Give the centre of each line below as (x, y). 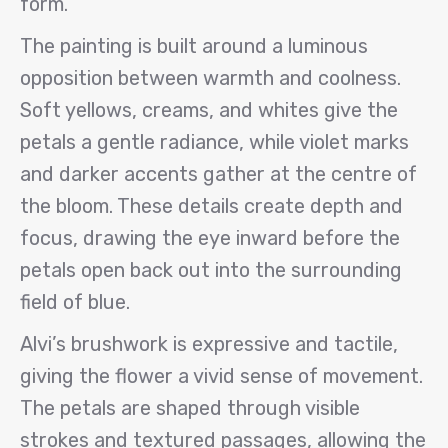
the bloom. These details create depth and (211, 206)
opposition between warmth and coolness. (210, 78)
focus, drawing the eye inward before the (210, 238)
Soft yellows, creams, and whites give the (209, 110)
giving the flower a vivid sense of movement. (221, 376)
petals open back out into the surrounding (211, 270)
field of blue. (75, 302)
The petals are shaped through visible (190, 408)
